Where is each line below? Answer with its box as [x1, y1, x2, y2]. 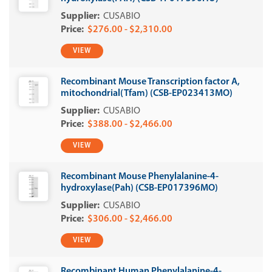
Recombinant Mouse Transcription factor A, [61, 77, 240, 87]
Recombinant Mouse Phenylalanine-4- [61, 172, 219, 182]
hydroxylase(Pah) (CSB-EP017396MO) [61, 183, 218, 193]
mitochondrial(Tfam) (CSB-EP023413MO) [61, 89, 233, 98]
